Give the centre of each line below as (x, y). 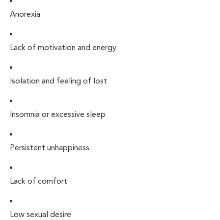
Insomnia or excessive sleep (58, 114)
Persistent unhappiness (51, 148)
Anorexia (25, 14)
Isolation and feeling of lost (58, 81)
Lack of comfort (39, 181)
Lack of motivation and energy (63, 48)
